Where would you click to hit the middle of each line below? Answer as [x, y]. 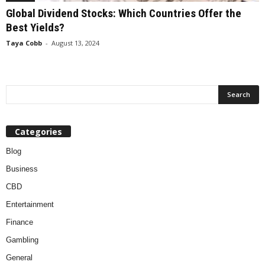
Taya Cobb [24, 43]
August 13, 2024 [75, 43]
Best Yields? [35, 28]
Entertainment [30, 205]
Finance [20, 222]
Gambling [22, 240]
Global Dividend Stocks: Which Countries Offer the [124, 14]
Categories [38, 132]
